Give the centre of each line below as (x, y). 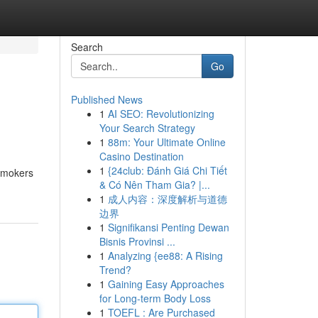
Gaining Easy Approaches (166, 284)
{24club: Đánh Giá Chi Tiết (167, 170)
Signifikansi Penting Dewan (168, 227)
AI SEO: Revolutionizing (161, 114)
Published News (106, 99)
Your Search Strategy (147, 128)
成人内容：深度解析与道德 (167, 199)
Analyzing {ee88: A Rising (165, 256)
